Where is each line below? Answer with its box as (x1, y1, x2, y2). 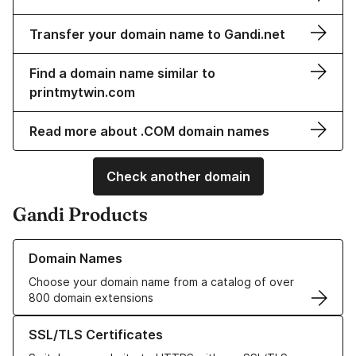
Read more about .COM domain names (29, 123, 269, 140)
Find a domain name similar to (29, 65, 215, 82)
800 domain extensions (29, 291, 153, 305)
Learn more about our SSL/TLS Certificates (13, 316, 242, 331)
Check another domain (106, 168, 250, 185)
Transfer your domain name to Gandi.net (29, 26, 285, 43)
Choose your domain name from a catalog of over (29, 275, 294, 289)
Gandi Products (13, 203, 148, 226)
